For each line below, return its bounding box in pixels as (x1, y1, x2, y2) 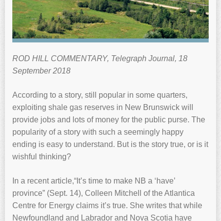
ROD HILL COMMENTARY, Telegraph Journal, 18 (12, 54, 187, 63)
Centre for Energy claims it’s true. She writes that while (12, 201, 202, 210)
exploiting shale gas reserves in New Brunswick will (12, 103, 193, 111)
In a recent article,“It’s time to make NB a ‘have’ (12, 176, 175, 185)
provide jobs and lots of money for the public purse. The (12, 115, 205, 124)
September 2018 (12, 66, 71, 75)
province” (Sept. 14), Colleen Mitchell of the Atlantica (12, 188, 195, 197)
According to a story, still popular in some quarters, (12, 90, 187, 99)
